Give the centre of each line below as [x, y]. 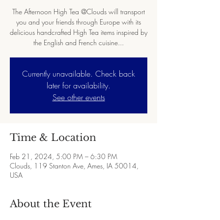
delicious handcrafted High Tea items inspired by [79, 32]
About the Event [51, 204]
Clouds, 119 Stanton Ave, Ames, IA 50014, [74, 166]
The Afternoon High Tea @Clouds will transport [79, 12]
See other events [79, 97]
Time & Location [53, 137]
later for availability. [79, 85]
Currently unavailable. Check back [79, 74]
